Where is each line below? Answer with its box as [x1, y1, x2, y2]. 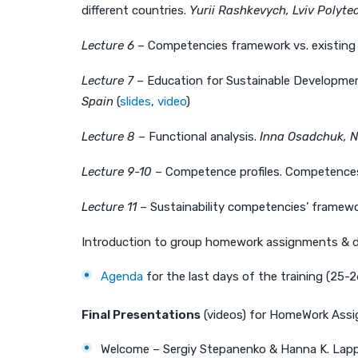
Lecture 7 [82, 73, 133, 88]
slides [120, 93, 151, 109]
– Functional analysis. [138, 129, 260, 144]
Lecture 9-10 [82, 164, 155, 179]
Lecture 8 [82, 129, 138, 144]
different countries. [82, 2, 189, 18]
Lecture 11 [82, 199, 140, 214]
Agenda [101, 268, 143, 284]
